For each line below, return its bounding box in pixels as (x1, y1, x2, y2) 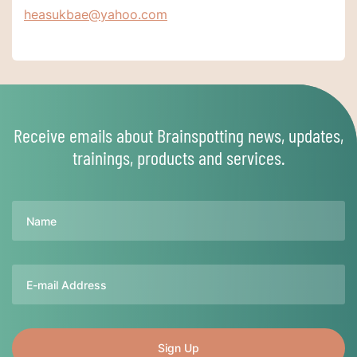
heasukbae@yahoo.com (24, 6, 167, 23)
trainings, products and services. (72, 146, 285, 170)
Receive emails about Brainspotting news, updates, (14, 124, 343, 147)
